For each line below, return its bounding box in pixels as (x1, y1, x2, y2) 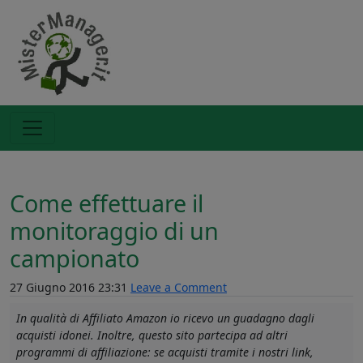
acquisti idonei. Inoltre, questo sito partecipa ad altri (16, 327, 288, 343)
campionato (10, 242, 139, 274)
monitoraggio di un (10, 215, 219, 246)
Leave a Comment (130, 280, 227, 295)
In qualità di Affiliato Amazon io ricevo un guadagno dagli (16, 310, 314, 326)
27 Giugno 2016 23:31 (10, 280, 130, 295)
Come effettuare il (10, 187, 203, 219)
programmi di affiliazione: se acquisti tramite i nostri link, (16, 344, 314, 360)
